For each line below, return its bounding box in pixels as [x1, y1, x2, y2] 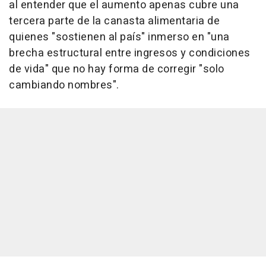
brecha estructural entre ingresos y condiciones [9, 45, 251, 62]
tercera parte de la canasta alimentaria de [9, 13, 220, 30]
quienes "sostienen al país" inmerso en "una [9, 29, 230, 46]
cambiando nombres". [9, 77, 119, 94]
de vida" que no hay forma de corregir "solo [9, 61, 224, 78]
